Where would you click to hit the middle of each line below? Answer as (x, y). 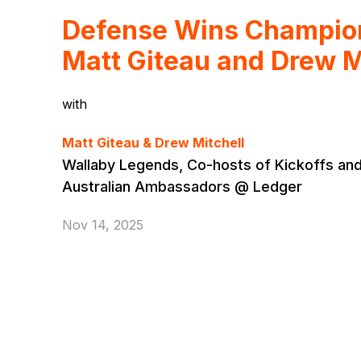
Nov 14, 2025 (103, 225)
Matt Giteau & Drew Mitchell (154, 143)
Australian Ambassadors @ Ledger (183, 187)
